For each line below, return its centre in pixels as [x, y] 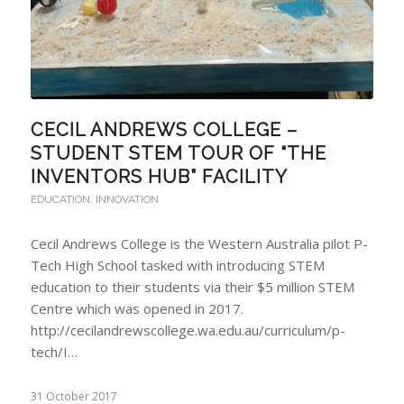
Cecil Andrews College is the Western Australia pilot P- [199, 243]
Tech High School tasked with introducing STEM [177, 265]
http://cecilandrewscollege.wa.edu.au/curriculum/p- [188, 330]
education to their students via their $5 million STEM [192, 286]
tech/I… [54, 351]
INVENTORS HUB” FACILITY [159, 176]
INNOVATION [127, 199]
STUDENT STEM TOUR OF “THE [178, 153]
